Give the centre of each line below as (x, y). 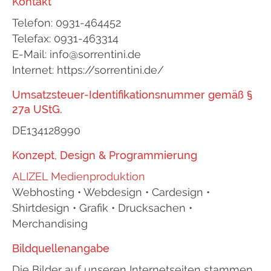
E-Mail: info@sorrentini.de (77, 54)
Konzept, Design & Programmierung (105, 155)
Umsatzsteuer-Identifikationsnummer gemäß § (132, 95)
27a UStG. (37, 109)
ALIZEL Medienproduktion (79, 176)
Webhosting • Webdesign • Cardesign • (111, 192)
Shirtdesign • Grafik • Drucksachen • (102, 208)
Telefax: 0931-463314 (65, 38)
